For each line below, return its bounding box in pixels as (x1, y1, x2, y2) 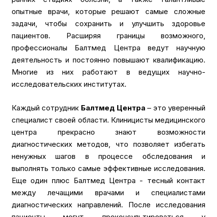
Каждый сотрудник (12, 103, 81, 112)
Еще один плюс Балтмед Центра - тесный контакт (12, 176, 205, 185)
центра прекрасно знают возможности (12, 127, 205, 137)
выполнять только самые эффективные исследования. (12, 164, 205, 173)
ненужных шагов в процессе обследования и (12, 152, 205, 161)
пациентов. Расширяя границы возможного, (12, 31, 205, 40)
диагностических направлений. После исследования (12, 200, 205, 209)
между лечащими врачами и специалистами (12, 188, 205, 197)
